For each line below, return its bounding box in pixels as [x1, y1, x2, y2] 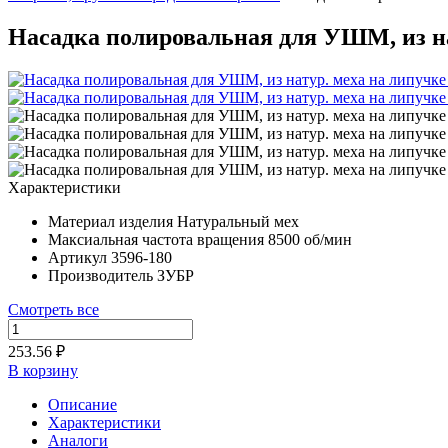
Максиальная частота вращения [48, 230, 264, 248]
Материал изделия [48, 212, 173, 230]
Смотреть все [8, 300, 99, 318]
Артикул [48, 248, 107, 266]
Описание [48, 395, 117, 413]
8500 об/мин [268, 230, 352, 248]
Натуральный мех [177, 212, 299, 230]
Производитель [48, 266, 153, 284]
